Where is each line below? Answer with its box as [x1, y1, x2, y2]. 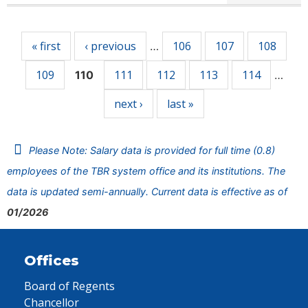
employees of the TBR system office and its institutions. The [7, 165, 285, 177]
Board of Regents [24, 278, 115, 294]
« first [32, 38, 60, 54]
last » [167, 96, 194, 111]
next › [114, 96, 143, 111]
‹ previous [85, 38, 136, 54]
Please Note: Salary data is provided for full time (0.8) [29, 144, 275, 156]
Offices [24, 252, 79, 269]
